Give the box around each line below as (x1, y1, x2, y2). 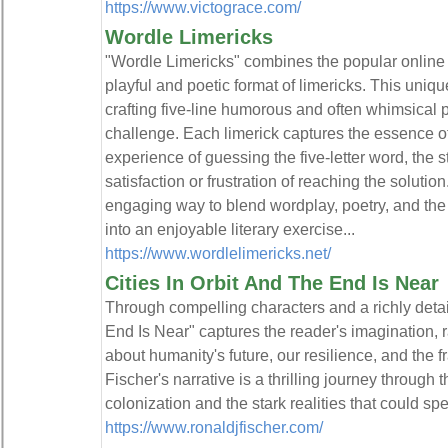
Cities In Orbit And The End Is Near (104, 272, 439, 294)
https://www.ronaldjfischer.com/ (104, 418, 323, 436)
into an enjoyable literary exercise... (104, 220, 355, 238)
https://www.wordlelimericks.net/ (104, 244, 331, 262)
